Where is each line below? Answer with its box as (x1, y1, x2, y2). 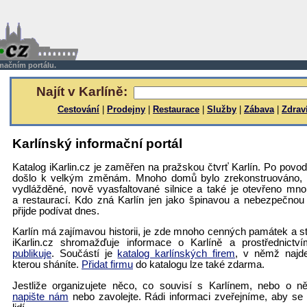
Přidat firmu (82, 259, 133, 271)
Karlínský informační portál (12, 136, 182, 151)
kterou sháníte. (12, 259, 82, 271)
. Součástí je (51, 248, 118, 260)
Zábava (244, 104, 274, 114)
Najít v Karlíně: (36, 84, 127, 99)
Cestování (58, 104, 99, 114)
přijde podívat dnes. (12, 205, 99, 217)
